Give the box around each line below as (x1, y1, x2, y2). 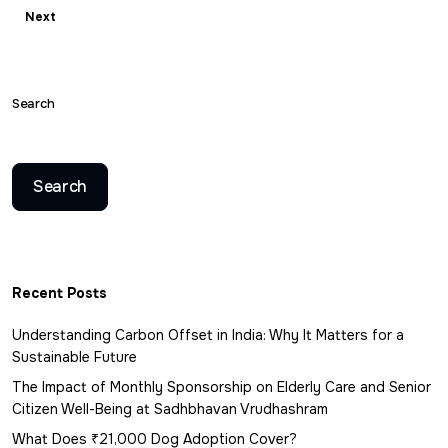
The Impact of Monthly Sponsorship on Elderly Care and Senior (12, 377, 431, 396)
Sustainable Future (12, 347, 137, 366)
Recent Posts (12, 283, 107, 302)
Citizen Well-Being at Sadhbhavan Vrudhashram (12, 399, 328, 418)
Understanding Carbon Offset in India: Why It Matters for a (12, 325, 404, 344)
